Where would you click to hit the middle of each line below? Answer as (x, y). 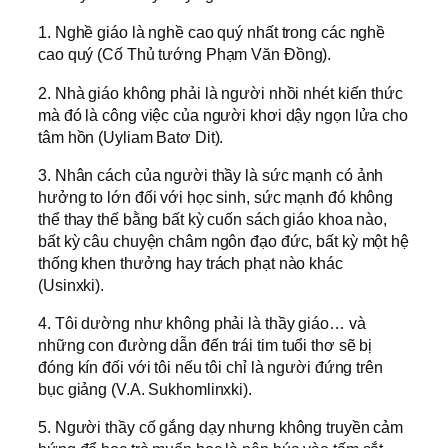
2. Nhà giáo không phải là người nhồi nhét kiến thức (220, 92)
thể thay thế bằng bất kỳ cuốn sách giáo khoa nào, (213, 218)
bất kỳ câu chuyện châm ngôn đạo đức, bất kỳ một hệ (223, 240)
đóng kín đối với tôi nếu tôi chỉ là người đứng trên (210, 367)
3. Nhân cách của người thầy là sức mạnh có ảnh (211, 174)
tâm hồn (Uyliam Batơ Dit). (131, 136)
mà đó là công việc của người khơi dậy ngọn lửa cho (223, 114)
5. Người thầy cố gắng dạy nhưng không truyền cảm (221, 427)
